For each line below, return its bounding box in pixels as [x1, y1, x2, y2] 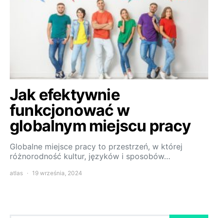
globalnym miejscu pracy [10, 116, 191, 136]
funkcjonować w [10, 101, 129, 120]
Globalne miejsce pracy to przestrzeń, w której [10, 142, 182, 152]
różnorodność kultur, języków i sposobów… [10, 151, 170, 162]
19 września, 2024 [32, 169, 82, 177]
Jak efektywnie [10, 85, 120, 105]
